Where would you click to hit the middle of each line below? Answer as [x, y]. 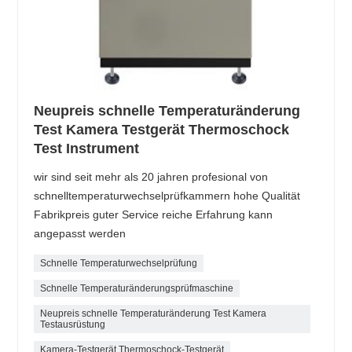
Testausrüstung [73, 325]
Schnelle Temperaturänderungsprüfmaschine [137, 289]
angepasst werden [80, 234]
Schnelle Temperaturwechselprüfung [119, 264]
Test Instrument [87, 149]
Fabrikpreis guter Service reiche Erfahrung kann [154, 215]
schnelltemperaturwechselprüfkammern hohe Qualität [167, 196]
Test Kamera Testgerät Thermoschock [162, 130]
